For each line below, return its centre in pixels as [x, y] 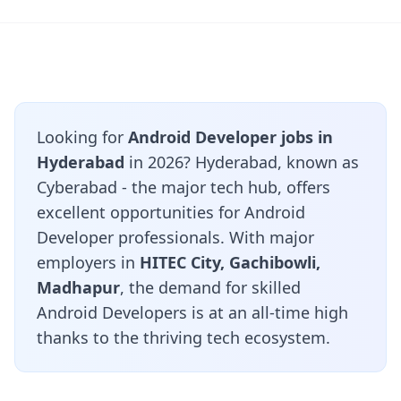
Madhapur [78, 287]
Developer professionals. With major [175, 237]
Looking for [82, 137]
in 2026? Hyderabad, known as [242, 162]
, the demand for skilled [210, 287]
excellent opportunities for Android [171, 212]
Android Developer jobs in [230, 137]
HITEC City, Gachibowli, [230, 262]
